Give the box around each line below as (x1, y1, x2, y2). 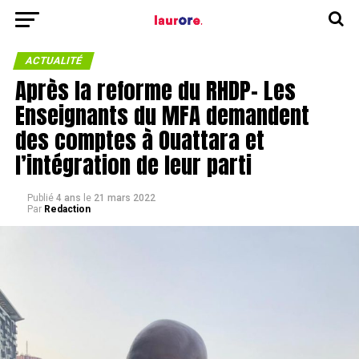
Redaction (43, 204, 91, 215)
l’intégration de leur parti (14, 147, 252, 182)
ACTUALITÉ (23, 54, 83, 67)
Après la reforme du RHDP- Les (14, 73, 296, 107)
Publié (26, 192, 54, 204)
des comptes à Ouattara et (14, 123, 264, 157)
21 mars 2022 (93, 192, 155, 204)
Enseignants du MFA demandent (14, 98, 309, 132)
